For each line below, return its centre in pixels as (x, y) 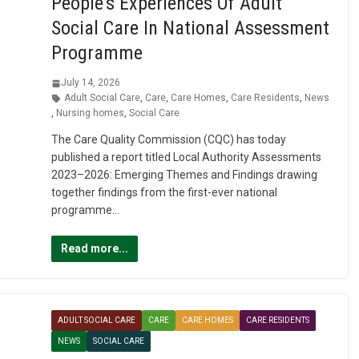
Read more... (94, 249)
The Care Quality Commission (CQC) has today (168, 140)
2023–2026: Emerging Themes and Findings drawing (184, 175)
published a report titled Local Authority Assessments (186, 157)
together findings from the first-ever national (164, 193)
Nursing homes (90, 113)
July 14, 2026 (90, 83)
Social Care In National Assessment (190, 28)
